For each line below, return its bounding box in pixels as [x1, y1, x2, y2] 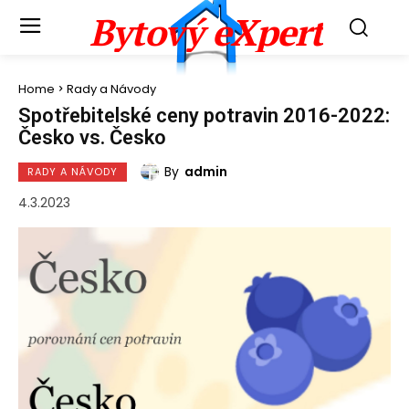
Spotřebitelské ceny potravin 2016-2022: [18, 103, 390, 127]
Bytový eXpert [89, 6, 324, 56]
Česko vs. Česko [18, 125, 166, 149]
